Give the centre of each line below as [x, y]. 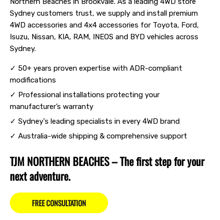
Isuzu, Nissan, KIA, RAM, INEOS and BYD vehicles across [104, 37]
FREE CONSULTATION [59, 203]
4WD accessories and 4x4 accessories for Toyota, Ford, [104, 25]
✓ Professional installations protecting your [85, 95]
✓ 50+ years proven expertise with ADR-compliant [96, 69]
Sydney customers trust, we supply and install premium [104, 14]
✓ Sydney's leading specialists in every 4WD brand [95, 122]
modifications [33, 80]
